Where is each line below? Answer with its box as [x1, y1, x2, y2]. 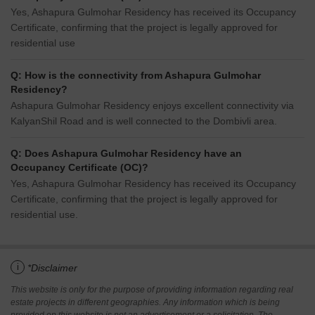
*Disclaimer [27, 262, 77, 274]
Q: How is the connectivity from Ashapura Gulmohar [11, 70, 261, 82]
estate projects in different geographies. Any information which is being [11, 297, 280, 308]
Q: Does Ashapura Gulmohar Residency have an [11, 148, 242, 160]
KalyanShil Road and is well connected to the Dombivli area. [11, 115, 277, 127]
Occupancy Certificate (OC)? [11, 162, 148, 174]
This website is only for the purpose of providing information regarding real [11, 285, 293, 295]
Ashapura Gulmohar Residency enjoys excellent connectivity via [11, 100, 294, 112]
